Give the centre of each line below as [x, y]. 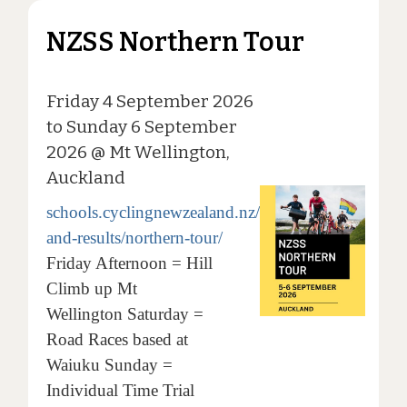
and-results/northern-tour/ [134, 238]
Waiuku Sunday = [109, 365]
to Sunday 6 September [141, 127]
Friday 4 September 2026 [149, 102]
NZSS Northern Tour [175, 43]
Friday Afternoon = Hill [129, 263]
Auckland [85, 178]
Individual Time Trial [120, 391]
